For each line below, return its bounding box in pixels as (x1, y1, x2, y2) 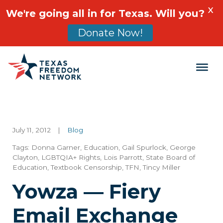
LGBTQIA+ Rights (41, 153, 100, 162)
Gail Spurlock (122, 143, 166, 152)
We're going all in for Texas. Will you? (6, 7, 205, 19)
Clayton (12, 153, 38, 162)
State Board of (146, 153, 195, 162)
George (170, 143, 196, 152)
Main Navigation (7, 66, 143, 86)
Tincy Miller (143, 163, 180, 172)
